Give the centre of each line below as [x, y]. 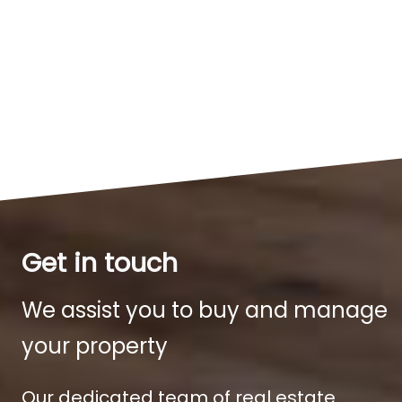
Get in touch [100, 263]
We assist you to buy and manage [205, 310]
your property [95, 346]
